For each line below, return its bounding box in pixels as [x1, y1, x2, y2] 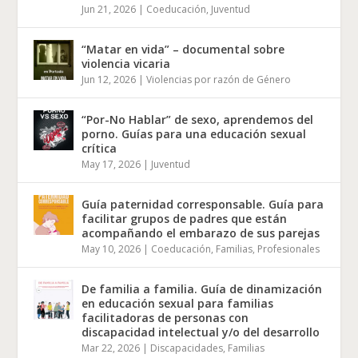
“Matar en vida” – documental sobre [82, 42, 285, 58]
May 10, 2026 [82, 242, 141, 257]
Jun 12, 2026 [82, 73, 137, 87]
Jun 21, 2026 [82, 2, 137, 17]
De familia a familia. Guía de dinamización [82, 281, 323, 297]
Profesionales [257, 242, 320, 257]
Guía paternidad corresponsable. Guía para [82, 197, 324, 213]
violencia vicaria [82, 56, 171, 72]
